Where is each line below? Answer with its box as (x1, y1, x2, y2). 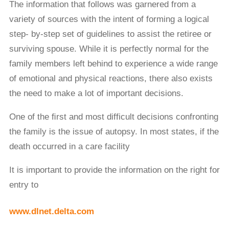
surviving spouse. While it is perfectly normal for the (9, 44, 209, 54)
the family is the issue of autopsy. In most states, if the (9, 127, 219, 137)
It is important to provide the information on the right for (9, 165, 220, 175)
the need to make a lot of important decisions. (9, 88, 184, 99)
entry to (9, 180, 43, 190)
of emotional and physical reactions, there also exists (9, 74, 213, 84)
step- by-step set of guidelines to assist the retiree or (9, 29, 212, 39)
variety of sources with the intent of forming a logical (9, 14, 209, 25)
